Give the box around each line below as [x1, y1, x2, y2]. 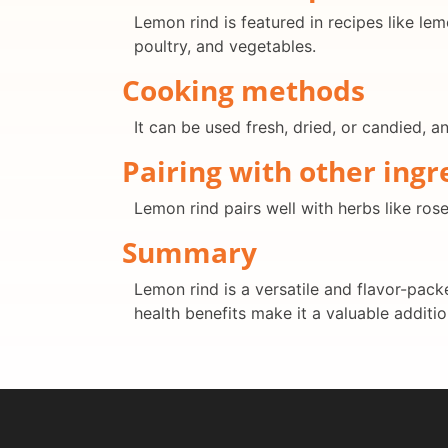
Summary [122, 233, 257, 272]
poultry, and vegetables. [134, 36, 316, 57]
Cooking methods [122, 71, 365, 110]
